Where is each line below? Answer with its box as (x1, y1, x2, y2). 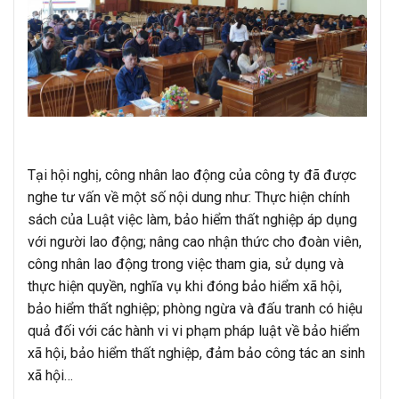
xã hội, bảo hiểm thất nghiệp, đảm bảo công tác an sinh (28, 344, 365, 362)
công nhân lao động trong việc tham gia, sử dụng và (28, 255, 344, 273)
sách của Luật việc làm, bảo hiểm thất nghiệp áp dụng (28, 210, 357, 228)
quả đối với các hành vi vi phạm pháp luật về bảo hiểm (28, 322, 360, 339)
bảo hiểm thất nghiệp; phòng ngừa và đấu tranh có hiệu (28, 299, 362, 317)
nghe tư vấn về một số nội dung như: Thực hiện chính (28, 188, 350, 206)
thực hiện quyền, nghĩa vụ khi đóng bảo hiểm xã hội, (28, 277, 342, 295)
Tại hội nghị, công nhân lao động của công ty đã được (28, 166, 356, 183)
